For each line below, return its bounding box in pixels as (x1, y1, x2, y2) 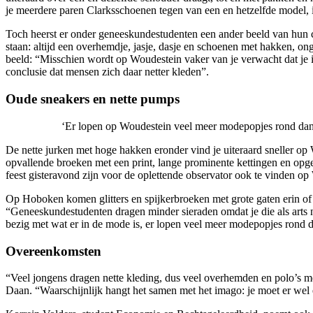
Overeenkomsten (6, 243, 101, 259)
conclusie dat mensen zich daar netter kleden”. (6, 66, 209, 78)
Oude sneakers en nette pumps (6, 92, 180, 107)
